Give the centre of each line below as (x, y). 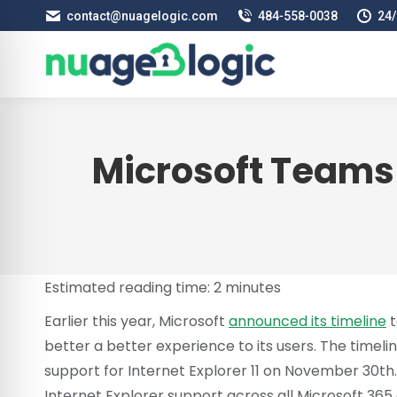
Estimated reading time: (129, 288)
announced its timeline (307, 321)
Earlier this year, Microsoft (136, 321)
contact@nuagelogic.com (142, 16)
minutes (251, 288)
